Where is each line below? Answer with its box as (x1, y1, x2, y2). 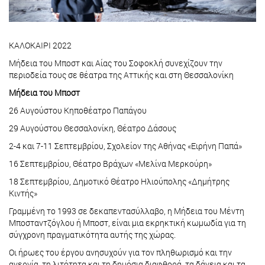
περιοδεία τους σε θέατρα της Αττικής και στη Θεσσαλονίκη (9, 69, 234, 81)
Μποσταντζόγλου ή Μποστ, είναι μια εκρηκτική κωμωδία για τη (9, 217, 246, 229)
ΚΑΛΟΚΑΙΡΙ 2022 (9, 40, 72, 51)
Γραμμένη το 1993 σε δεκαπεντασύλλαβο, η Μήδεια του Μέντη (9, 205, 244, 217)
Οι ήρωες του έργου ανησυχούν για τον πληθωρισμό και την (9, 247, 232, 258)
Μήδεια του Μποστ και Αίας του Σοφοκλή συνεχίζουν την (9, 57, 222, 69)
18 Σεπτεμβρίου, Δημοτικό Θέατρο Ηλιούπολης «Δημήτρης (9, 176, 230, 188)
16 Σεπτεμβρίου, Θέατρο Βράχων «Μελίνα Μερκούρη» (9, 158, 214, 170)
